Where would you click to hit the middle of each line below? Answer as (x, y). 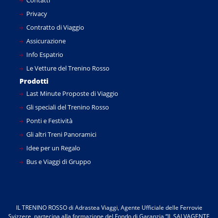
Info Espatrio (44, 55)
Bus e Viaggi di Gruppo (58, 162)
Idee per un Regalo (53, 148)
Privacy (36, 14)
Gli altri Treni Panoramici (61, 135)
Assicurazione (45, 41)
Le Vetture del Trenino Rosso (67, 68)
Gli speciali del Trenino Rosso (67, 107)
